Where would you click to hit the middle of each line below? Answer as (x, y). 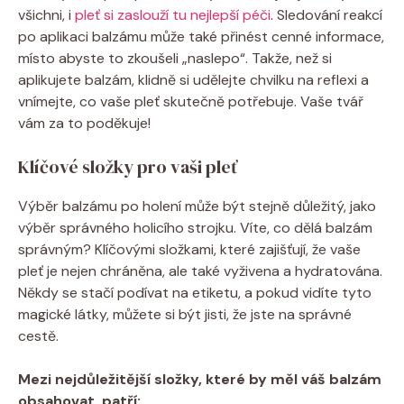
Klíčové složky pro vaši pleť (128, 166)
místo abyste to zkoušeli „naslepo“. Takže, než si (175, 58)
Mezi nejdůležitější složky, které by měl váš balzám (200, 379)
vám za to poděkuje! (84, 123)
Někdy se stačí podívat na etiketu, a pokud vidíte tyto (195, 292)
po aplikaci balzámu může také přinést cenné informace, (201, 36)
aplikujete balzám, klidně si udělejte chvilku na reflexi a (193, 79)
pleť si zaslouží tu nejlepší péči (173, 14)
